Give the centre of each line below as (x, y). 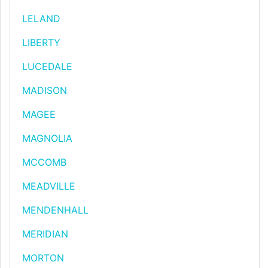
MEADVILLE (49, 186)
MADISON (45, 90)
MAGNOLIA (47, 138)
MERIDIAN (45, 234)
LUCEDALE (47, 66)
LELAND (41, 19)
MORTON (43, 258)
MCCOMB (44, 162)
